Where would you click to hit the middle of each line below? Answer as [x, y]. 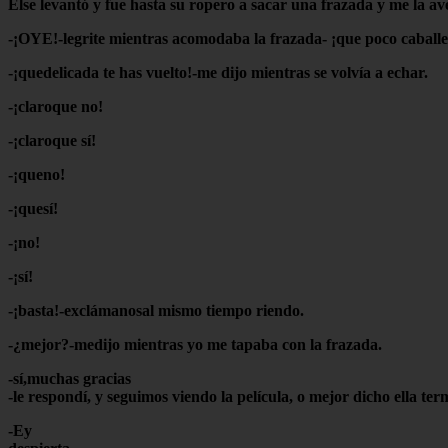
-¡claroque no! [55, 106]
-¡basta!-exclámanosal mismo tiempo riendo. [156, 310]
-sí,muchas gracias [69, 378]
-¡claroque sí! [52, 140]
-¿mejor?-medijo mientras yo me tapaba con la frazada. [195, 344]
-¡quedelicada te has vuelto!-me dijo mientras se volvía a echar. [218, 72]
